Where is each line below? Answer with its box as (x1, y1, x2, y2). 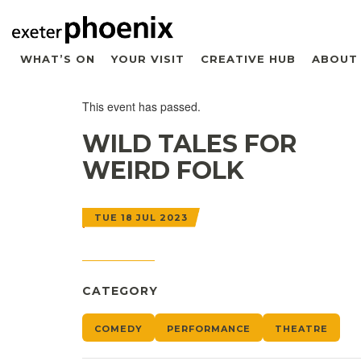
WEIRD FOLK (82, 155, 244, 185)
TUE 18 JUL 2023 (94, 211, 188, 223)
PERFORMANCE (167, 322, 251, 334)
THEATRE (275, 322, 328, 334)
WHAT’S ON (20, 52, 95, 65)
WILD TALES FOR (82, 128, 297, 159)
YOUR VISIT (111, 52, 185, 65)
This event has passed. (82, 98, 201, 114)
